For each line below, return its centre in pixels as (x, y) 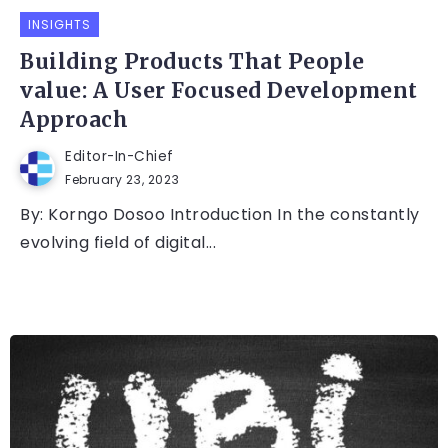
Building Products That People (192, 62)
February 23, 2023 (122, 180)
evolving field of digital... (118, 243)
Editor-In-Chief (119, 157)
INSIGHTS (59, 25)
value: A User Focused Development (219, 91)
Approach (74, 120)
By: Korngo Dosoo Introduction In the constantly (220, 215)
